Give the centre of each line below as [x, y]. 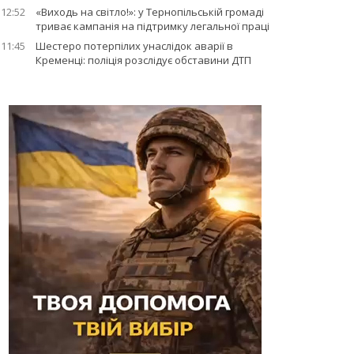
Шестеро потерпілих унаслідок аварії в [134, 46]
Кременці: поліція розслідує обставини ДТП [143, 60]
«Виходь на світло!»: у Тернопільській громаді [149, 12]
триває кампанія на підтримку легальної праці [152, 26]
